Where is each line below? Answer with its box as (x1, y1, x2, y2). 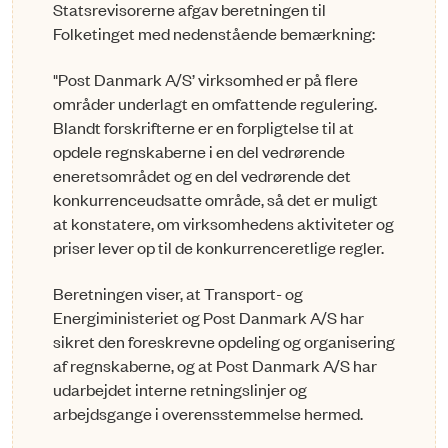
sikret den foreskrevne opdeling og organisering (53, 330, 395, 353)
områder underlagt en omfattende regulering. (53, 92, 377, 115)
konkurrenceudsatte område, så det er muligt (53, 188, 378, 211)
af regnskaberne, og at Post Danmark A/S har (53, 354, 377, 377)
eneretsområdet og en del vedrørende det (53, 164, 351, 187)
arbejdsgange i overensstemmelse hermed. (53, 402, 363, 425)
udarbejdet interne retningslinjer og (53, 378, 307, 401)
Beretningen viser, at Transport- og (53, 282, 303, 305)
